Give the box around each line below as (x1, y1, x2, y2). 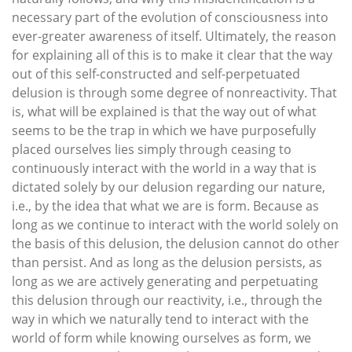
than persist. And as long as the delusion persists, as (12, 253, 322, 271)
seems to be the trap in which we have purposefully (12, 121, 316, 139)
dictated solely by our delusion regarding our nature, (12, 178, 325, 196)
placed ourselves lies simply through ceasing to (12, 140, 291, 158)
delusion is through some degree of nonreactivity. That (12, 83, 337, 101)
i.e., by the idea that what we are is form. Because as (12, 196, 319, 214)
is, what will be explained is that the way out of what (12, 102, 317, 120)
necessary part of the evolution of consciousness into (12, 8, 328, 26)
